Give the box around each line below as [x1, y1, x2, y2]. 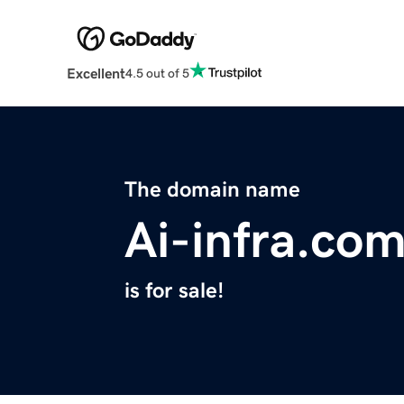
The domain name [124, 179, 300, 201]
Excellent [66, 66, 125, 81]
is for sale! [124, 280, 224, 302]
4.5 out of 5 [124, 66, 189, 79]
